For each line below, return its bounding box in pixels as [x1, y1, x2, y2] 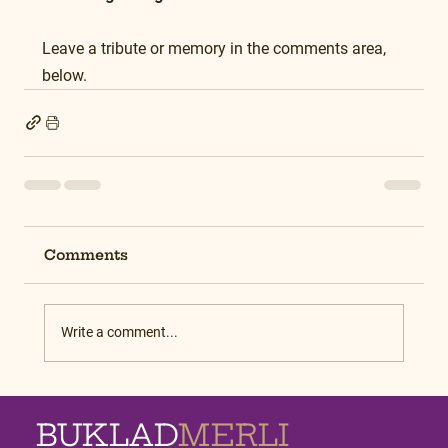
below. [42, 65, 87, 85]
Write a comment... [61, 324, 178, 341]
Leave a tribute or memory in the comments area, [42, 38, 390, 58]
